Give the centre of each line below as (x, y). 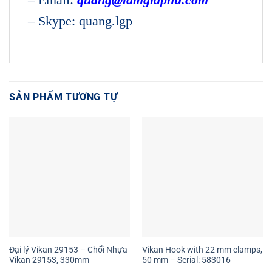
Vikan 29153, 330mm (49, 260)
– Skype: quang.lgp (80, 21)
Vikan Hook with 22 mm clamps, (202, 250)
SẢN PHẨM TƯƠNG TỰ (63, 97)
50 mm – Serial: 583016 (186, 260)
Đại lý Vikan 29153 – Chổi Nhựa (68, 250)
